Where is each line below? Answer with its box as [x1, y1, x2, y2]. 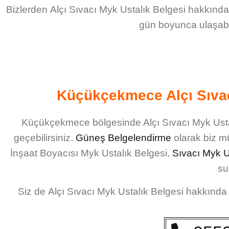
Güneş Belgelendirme [76, 132, 171, 144]
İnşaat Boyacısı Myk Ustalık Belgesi [10, 148, 167, 159]
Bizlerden [6, 4, 50, 15]
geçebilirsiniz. [14, 132, 76, 144]
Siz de [18, 186, 48, 197]
